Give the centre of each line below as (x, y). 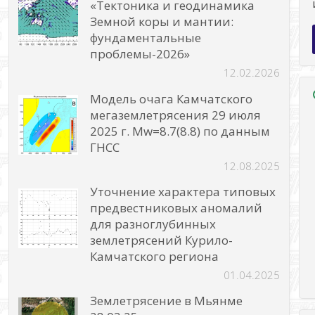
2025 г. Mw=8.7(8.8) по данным (180, 131)
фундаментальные (146, 38)
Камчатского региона (155, 256)
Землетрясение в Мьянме (167, 301)
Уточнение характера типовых (183, 191)
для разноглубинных (153, 224)
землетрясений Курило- (162, 240)
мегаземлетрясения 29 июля (176, 115)
